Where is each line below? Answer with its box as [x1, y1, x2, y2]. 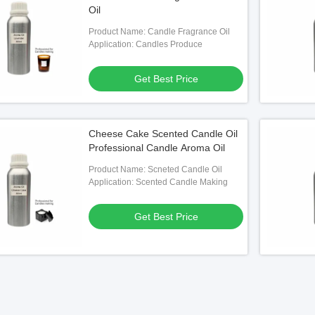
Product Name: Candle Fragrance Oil [89, 27, 230, 37]
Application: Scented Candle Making [89, 177, 228, 187]
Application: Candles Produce [89, 39, 202, 49]
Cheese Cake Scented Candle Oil [89, 128, 238, 139]
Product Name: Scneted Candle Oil [89, 165, 222, 174]
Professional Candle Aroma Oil [89, 142, 225, 153]
